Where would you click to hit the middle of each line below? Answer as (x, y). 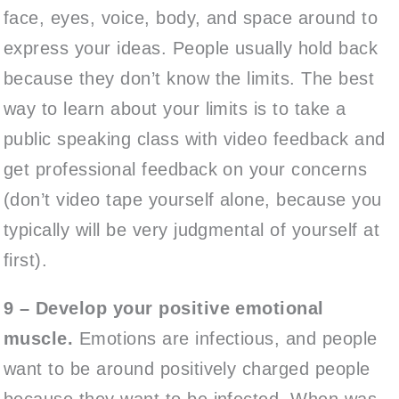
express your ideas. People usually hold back (191, 48)
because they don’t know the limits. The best (189, 78)
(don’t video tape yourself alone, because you (193, 199)
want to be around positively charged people (187, 368)
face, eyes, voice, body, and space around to (191, 17)
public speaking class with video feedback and (195, 138)
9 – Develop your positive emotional (164, 308)
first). (26, 260)
